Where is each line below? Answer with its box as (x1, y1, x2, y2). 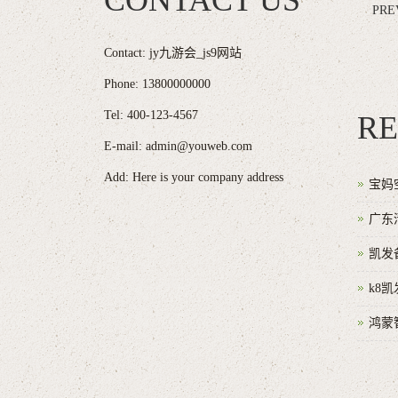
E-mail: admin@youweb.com (104, 139, 252, 153)
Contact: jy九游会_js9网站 (104, 46, 242, 60)
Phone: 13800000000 (104, 77, 211, 91)
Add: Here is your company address (104, 171, 283, 184)
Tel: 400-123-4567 (104, 108, 198, 122)
